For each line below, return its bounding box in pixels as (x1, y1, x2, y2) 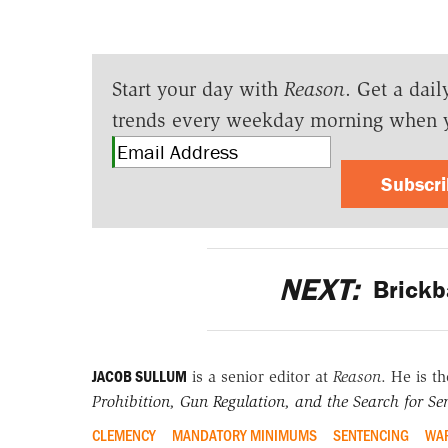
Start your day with (111, 77, 284, 102)
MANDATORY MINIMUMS (171, 423, 317, 445)
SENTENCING (332, 423, 409, 445)
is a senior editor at (186, 367, 333, 387)
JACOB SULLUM (91, 366, 187, 387)
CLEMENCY (91, 423, 156, 445)
